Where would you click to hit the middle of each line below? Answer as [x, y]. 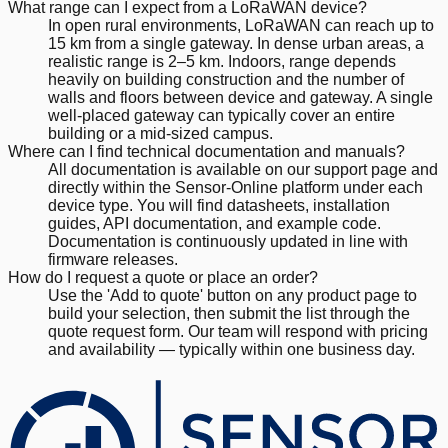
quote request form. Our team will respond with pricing [238, 331]
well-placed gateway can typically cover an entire [221, 115]
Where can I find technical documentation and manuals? [206, 151]
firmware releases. [113, 259]
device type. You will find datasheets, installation [219, 205]
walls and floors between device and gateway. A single [240, 97]
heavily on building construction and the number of [226, 79]
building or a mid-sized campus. [160, 133]
